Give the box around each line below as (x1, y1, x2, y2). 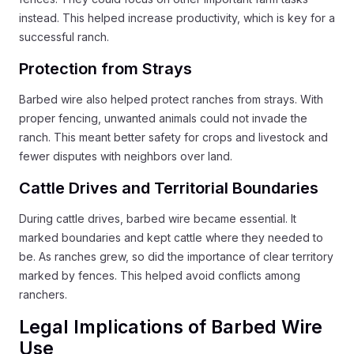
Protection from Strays (19, 58, 192, 78)
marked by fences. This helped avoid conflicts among (19, 268, 300, 282)
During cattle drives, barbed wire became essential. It (19, 211, 296, 225)
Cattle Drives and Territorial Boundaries (19, 178, 318, 198)
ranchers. (19, 287, 67, 301)
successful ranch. (19, 29, 109, 43)
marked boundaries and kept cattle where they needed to (19, 230, 323, 244)
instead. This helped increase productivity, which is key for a (19, 10, 335, 24)
